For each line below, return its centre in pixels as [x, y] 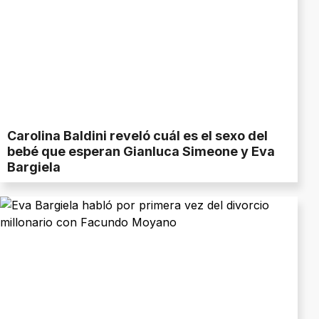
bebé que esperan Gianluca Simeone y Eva [141, 152]
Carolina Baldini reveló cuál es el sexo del [137, 136]
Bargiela [34, 167]
